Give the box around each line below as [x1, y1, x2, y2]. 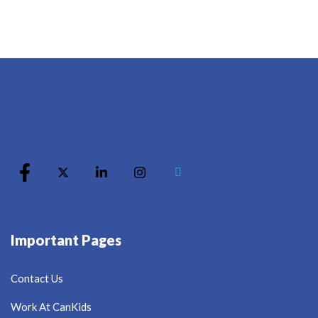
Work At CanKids [11, 300, 92, 313]
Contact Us [11, 272, 63, 285]
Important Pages [11, 231, 121, 248]
